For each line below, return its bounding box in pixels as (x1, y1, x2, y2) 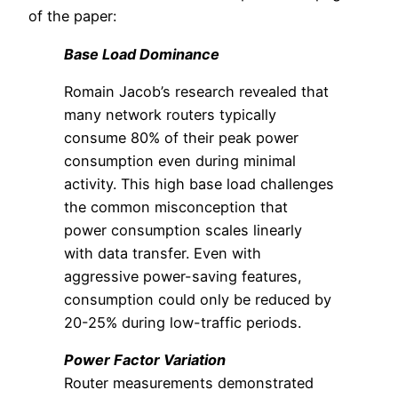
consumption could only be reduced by (64, 290, 331, 308)
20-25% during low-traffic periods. (64, 313, 301, 331)
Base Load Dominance (64, 44, 219, 63)
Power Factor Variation (64, 351, 226, 370)
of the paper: (28, 7, 116, 26)
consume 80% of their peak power (64, 128, 298, 147)
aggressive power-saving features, (64, 267, 302, 285)
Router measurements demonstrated (64, 374, 314, 393)
